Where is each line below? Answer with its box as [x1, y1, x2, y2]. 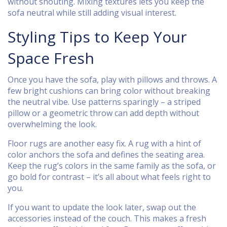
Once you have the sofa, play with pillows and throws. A [8, 74, 217, 85]
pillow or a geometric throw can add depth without [8, 107, 199, 119]
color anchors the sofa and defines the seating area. [8, 149, 205, 160]
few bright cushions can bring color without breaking [8, 85, 210, 96]
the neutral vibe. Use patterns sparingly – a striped [8, 96, 201, 107]
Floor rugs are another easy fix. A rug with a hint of [8, 138, 201, 149]
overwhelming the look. [8, 119, 97, 130]
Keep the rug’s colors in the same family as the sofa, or [8, 160, 216, 171]
